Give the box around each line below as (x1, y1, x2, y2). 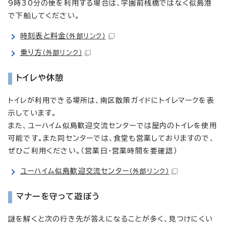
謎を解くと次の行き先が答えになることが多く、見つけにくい (8, 215, 213, 222)
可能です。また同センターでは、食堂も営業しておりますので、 (8, 134, 214, 142)
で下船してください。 (8, 12, 80, 19)
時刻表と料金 (20, 32, 66, 39)
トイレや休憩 (16, 73, 64, 82)
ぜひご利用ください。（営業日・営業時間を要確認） (8, 147, 178, 154)
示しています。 (8, 109, 57, 117)
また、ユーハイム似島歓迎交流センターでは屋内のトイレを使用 (8, 122, 217, 129)
